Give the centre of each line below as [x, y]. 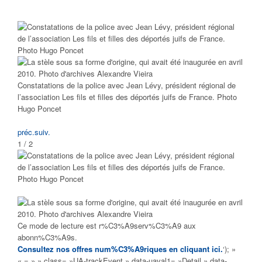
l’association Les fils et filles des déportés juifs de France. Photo [127, 97]
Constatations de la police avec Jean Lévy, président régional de [127, 85]
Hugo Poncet [39, 109]
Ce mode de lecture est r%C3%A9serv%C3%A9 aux [107, 226]
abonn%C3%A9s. [47, 237]
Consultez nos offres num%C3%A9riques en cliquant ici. [120, 249]
